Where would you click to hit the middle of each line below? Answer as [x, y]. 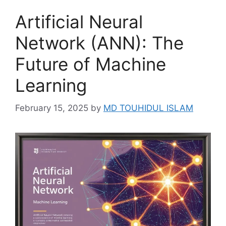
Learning [51, 85]
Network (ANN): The [99, 43]
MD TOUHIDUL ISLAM [148, 108]
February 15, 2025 [52, 108]
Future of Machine [91, 64]
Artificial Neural [79, 22]
